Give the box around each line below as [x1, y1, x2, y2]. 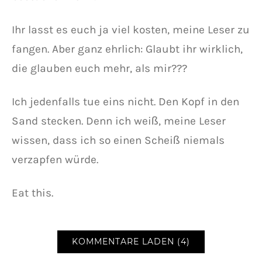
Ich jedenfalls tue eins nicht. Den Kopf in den [12, 95, 239, 108]
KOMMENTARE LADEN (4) [72, 236, 190, 247]
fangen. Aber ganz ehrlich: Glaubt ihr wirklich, [12, 42, 243, 56]
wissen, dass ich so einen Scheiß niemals [12, 133, 225, 147]
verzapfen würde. [12, 153, 98, 166]
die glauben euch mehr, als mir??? [12, 61, 187, 75]
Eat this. [12, 186, 53, 199]
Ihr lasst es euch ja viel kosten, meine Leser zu [12, 23, 250, 36]
